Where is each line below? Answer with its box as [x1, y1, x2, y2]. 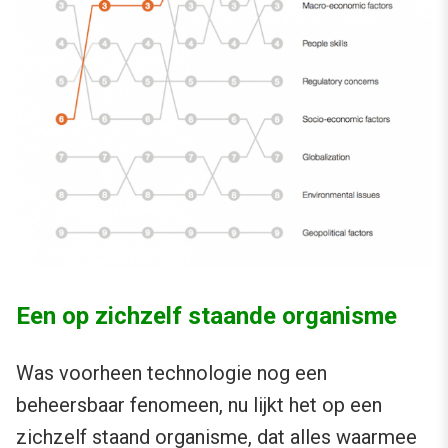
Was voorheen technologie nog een [16, 361, 327, 386]
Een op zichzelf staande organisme [16, 302, 397, 331]
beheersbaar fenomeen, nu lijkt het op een [16, 393, 382, 418]
